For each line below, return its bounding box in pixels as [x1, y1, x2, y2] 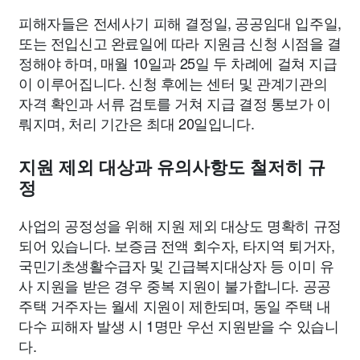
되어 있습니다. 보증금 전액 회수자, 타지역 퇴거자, [18, 235, 335, 256]
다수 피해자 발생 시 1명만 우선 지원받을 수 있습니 [18, 315, 339, 337]
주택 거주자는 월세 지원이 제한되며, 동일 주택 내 [18, 295, 331, 317]
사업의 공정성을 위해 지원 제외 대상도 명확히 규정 [18, 215, 342, 236]
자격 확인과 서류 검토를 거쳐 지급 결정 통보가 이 [18, 92, 331, 114]
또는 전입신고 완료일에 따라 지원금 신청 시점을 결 [18, 32, 342, 54]
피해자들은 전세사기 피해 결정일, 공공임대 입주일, [18, 12, 342, 34]
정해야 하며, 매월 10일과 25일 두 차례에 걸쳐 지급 [18, 52, 337, 74]
